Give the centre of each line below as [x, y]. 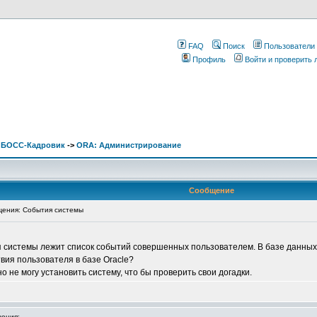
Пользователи [289, 46]
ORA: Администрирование [129, 145]
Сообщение [212, 190]
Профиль [209, 59]
